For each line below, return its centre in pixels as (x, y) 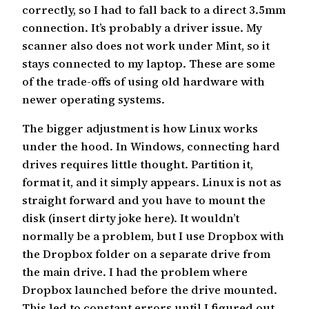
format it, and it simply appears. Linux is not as (152, 182)
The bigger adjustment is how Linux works (140, 129)
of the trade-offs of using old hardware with (143, 81)
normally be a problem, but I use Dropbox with (153, 236)
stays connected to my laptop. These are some (149, 63)
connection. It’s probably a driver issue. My (142, 27)
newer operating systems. (93, 99)
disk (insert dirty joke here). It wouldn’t (131, 218)
